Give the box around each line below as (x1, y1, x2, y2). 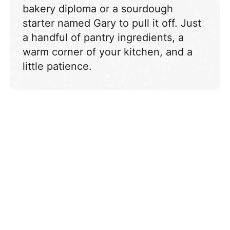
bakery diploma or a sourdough (23, 2, 173, 15)
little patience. (23, 60, 92, 72)
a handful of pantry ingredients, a (23, 31, 184, 44)
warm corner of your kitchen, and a (23, 45, 193, 58)
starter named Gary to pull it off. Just (23, 16, 201, 29)
